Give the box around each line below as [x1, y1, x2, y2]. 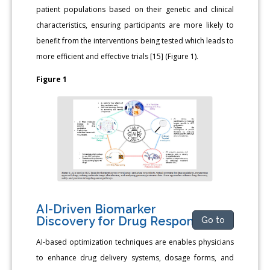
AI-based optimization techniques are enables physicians [36, 237, 234, 248]
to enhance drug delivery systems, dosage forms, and [36, 253, 234, 263]
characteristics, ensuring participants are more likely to [36, 20, 234, 31]
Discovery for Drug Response [36, 214, 209, 229]
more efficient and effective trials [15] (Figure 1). [36, 51, 199, 62]
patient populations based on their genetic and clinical [36, 4, 234, 15]
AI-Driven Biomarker [36, 202, 157, 217]
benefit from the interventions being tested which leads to [36, 36, 234, 46]
